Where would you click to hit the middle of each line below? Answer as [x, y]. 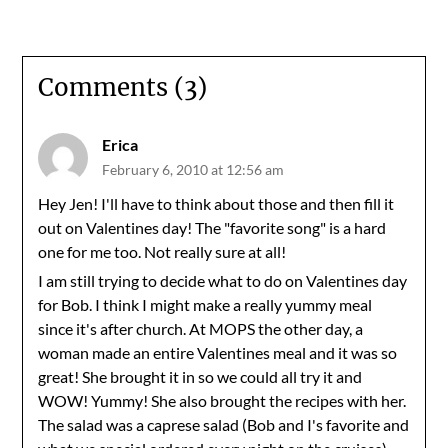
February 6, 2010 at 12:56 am [193, 169]
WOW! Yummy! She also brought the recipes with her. [222, 400]
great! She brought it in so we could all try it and [200, 376]
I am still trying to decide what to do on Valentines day [223, 280]
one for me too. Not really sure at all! [162, 251]
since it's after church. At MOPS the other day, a [201, 328]
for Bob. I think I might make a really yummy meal [205, 304]
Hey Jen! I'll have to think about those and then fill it [216, 203]
